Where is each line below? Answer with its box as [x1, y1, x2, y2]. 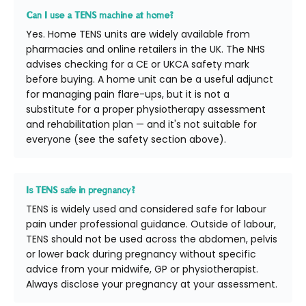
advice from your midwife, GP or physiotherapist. [26, 262, 258, 276]
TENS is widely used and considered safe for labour [26, 201, 266, 216]
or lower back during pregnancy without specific [26, 247, 256, 261]
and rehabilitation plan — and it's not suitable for [26, 117, 257, 131]
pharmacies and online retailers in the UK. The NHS [26, 42, 265, 56]
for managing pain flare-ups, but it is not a [26, 87, 229, 101]
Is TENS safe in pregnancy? [26, 184, 135, 195]
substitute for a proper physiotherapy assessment [26, 102, 266, 116]
